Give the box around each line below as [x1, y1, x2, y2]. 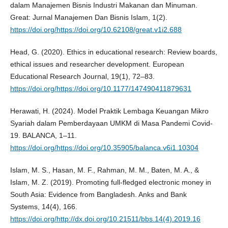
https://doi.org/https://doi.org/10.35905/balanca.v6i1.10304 [10, 143, 198, 152]
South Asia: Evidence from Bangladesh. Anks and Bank [10, 190, 187, 198]
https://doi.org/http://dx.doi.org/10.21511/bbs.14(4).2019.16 [10, 214, 201, 223]
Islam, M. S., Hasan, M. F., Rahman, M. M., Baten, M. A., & [10, 165, 199, 174]
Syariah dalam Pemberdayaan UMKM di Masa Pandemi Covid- [10, 119, 213, 127]
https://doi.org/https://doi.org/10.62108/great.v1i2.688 [10, 25, 182, 34]
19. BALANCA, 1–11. [10, 131, 77, 139]
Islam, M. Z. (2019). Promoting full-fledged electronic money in [10, 178, 211, 186]
